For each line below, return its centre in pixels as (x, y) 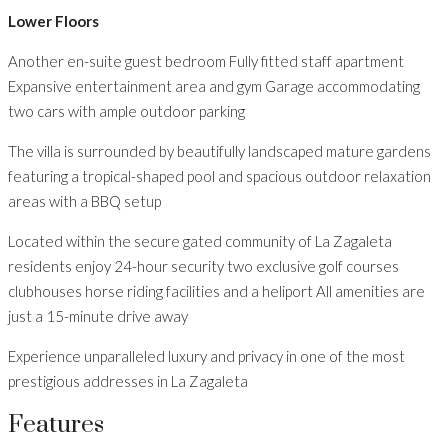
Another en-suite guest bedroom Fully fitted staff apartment (206, 61)
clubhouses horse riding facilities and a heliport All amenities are (216, 291)
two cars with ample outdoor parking (126, 111)
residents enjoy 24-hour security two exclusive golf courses (203, 266)
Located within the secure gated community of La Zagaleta (200, 241)
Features (56, 424)
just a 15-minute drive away (98, 316)
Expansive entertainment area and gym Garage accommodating (214, 86)
